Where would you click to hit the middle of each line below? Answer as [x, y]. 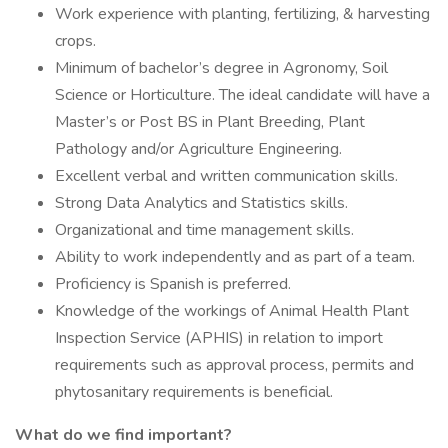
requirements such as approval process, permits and [234, 365]
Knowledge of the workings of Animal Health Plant [232, 311]
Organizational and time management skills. [204, 230]
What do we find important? [123, 435]
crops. [75, 41]
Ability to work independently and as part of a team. [235, 257]
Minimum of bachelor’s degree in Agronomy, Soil [221, 68]
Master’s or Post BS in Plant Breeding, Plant [210, 122]
